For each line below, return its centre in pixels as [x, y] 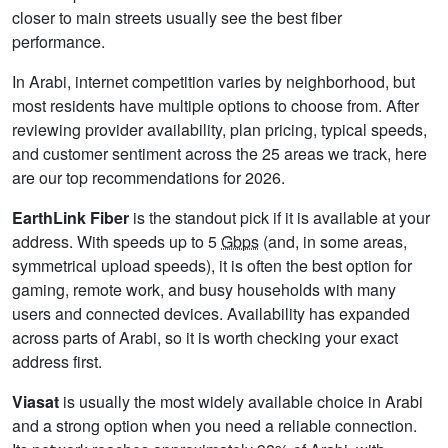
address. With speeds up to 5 [116, 242]
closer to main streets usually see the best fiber [177, 18]
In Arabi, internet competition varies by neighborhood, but [213, 82]
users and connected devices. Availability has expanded [211, 314]
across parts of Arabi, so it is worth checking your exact [205, 338]
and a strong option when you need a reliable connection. [214, 426]
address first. [57, 362]
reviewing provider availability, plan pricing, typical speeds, [219, 130]
